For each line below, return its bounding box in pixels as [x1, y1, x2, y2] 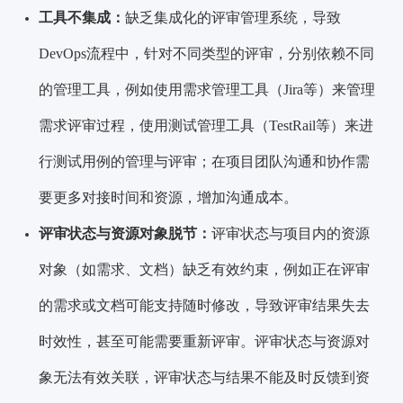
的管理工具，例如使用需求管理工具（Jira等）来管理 [39, 82, 376, 98]
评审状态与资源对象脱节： [39, 226, 212, 242]
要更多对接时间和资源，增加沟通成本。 [39, 190, 299, 206]
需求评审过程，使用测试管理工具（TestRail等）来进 [39, 118, 374, 134]
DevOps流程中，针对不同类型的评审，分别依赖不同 [39, 46, 375, 62]
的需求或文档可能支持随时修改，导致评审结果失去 [39, 298, 371, 314]
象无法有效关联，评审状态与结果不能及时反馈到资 [39, 370, 371, 386]
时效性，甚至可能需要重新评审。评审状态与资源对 [39, 334, 371, 350]
